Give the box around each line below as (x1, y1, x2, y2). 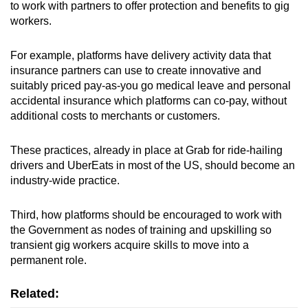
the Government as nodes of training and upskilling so (10, 224, 272, 236)
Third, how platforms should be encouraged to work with (10, 209, 282, 221)
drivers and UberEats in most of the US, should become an (10, 159, 295, 172)
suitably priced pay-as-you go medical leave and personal (10, 80, 291, 92)
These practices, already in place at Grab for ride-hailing (10, 144, 283, 157)
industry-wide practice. (10, 175, 120, 187)
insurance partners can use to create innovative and (10, 65, 261, 77)
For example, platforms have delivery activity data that (10, 49, 271, 62)
